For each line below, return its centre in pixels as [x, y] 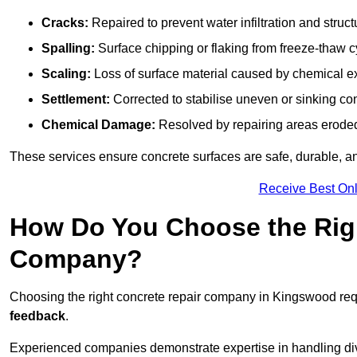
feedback [37, 316]
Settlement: [76, 100]
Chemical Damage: [98, 125]
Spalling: [68, 49]
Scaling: [66, 74]
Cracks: [65, 23]
